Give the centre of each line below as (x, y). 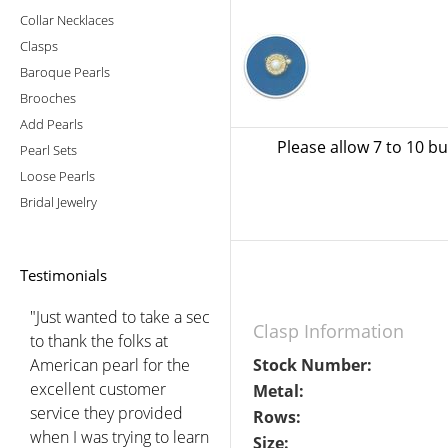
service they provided (106, 412)
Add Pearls (51, 123)
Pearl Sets (48, 149)
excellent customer (98, 388)
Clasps (39, 45)
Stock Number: (312, 365)
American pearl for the (110, 364)
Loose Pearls (57, 175)
